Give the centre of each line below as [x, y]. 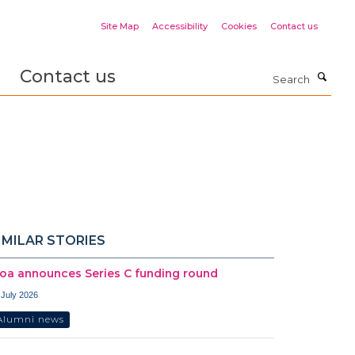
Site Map [120, 26]
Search [200, 72]
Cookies [239, 26]
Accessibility [180, 26]
